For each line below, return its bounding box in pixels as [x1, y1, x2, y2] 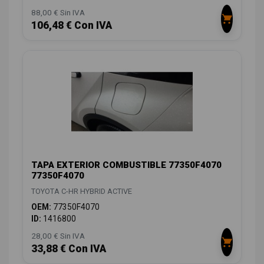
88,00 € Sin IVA [31, 8, 85, 18]
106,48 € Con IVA [31, 19, 112, 32]
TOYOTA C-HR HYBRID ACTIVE [31, 186, 132, 196]
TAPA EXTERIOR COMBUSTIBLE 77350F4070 [31, 159, 222, 170]
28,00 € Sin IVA [31, 230, 85, 240]
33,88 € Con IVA [31, 242, 106, 255]
